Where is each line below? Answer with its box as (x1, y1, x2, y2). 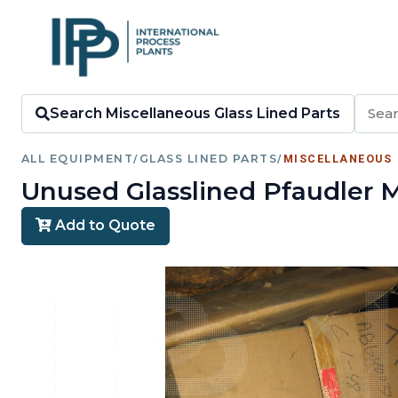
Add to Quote (52, 217, 156, 235)
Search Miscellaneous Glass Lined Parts (50, 105, 341, 123)
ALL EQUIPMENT (21, 152, 134, 165)
